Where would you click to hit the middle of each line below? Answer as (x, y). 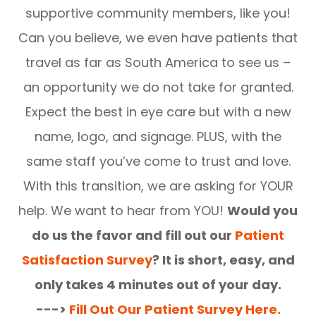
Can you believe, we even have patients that (158, 38)
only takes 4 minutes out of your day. (158, 285)
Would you (262, 211)
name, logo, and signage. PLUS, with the (158, 136)
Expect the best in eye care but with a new (158, 112)
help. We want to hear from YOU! (123, 211)
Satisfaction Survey (87, 260)
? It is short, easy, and (223, 260)
